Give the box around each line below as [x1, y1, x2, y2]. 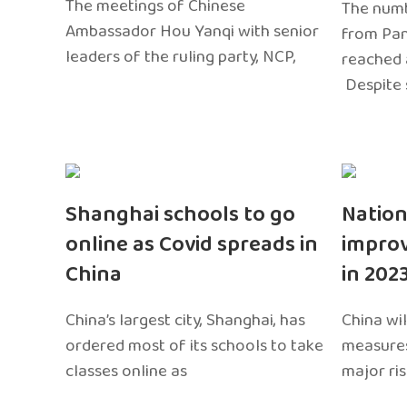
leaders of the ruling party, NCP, [65, 43, 296, 71]
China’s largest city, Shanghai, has [65, 305, 305, 334]
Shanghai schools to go [65, 196, 295, 233]
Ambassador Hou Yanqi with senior [65, 17, 319, 45]
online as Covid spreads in [65, 226, 318, 263]
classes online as [65, 356, 187, 385]
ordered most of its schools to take [65, 331, 323, 360]
